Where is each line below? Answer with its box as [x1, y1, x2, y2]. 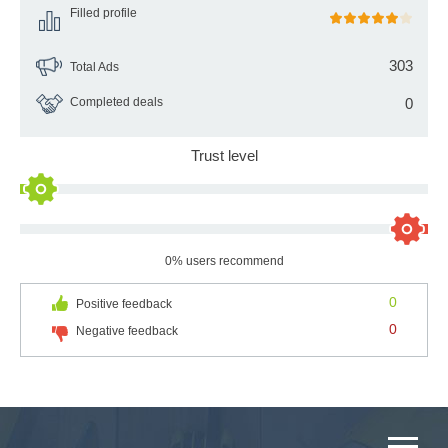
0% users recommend [164, 253, 284, 268]
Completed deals [70, 94, 163, 109]
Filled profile [70, 5, 137, 20]
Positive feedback [76, 296, 172, 311]
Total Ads [70, 59, 119, 74]
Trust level [190, 146, 258, 164]
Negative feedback [76, 323, 178, 338]
